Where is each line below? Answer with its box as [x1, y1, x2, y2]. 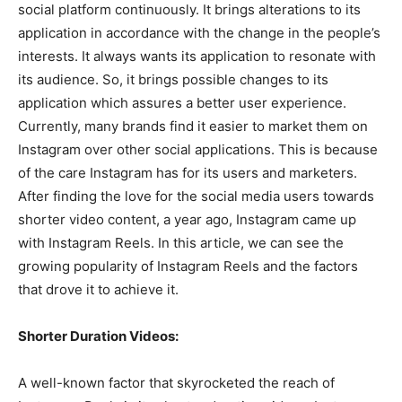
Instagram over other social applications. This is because [18, 141, 378, 158]
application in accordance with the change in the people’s [18, 24, 380, 41]
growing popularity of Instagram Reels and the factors [18, 258, 358, 275]
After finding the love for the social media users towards [18, 188, 374, 205]
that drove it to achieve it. [18, 281, 186, 298]
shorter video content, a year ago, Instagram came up [18, 211, 356, 228]
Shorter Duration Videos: [18, 328, 184, 345]
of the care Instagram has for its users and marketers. [18, 164, 357, 181]
